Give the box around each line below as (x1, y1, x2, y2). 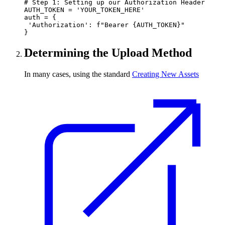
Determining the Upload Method (24, 46, 192, 60)
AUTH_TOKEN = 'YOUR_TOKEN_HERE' (24, 6, 145, 14)
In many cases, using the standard (24, 70, 132, 79)
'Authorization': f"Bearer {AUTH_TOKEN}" (24, 21, 185, 29)
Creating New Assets (132, 70, 199, 79)
